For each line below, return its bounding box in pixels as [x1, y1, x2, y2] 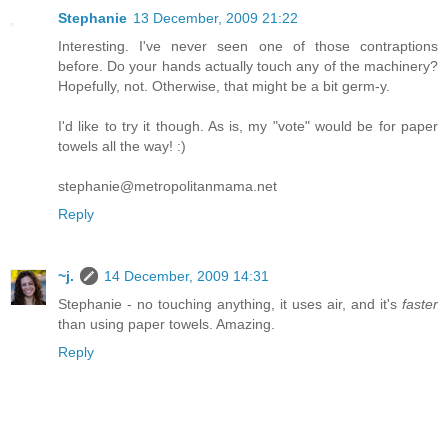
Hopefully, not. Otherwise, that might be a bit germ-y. [58, 78, 390, 94]
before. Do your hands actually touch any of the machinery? [58, 58, 438, 74]
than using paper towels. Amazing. [58, 315, 275, 332]
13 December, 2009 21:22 [133, 10, 298, 26]
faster [402, 295, 438, 312]
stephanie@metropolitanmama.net [58, 178, 277, 194]
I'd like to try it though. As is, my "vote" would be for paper [58, 118, 438, 134]
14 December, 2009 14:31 [104, 267, 269, 284]
